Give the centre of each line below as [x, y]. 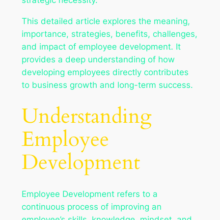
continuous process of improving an [91, 207]
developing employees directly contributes [105, 72]
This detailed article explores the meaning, [106, 21]
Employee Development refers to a [89, 194]
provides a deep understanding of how [98, 59]
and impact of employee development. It [101, 46]
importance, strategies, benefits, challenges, [109, 34]
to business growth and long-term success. [107, 85]
